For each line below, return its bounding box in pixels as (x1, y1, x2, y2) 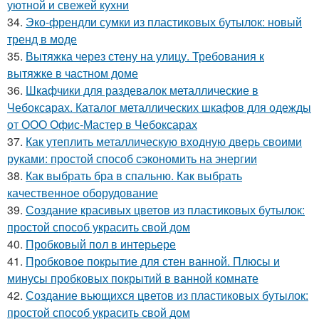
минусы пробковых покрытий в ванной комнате (7, 270, 258, 287)
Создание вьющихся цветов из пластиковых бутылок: (26, 287, 308, 304)
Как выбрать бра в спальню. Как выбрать (26, 167, 242, 184)
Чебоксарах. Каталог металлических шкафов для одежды (7, 99, 311, 116)
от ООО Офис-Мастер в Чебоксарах (7, 116, 197, 133)
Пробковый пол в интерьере (26, 236, 176, 253)
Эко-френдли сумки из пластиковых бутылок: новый (26, 14, 302, 31)
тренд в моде (7, 31, 77, 48)
